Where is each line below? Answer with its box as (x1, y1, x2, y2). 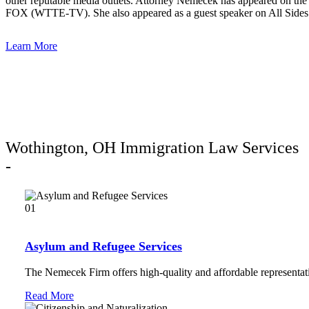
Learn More (6, 39, 57, 52)
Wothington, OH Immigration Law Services (6, 138, 299, 157)
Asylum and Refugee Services (25, 239, 182, 253)
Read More (25, 289, 74, 301)
